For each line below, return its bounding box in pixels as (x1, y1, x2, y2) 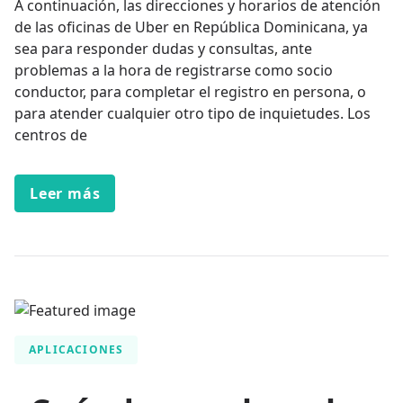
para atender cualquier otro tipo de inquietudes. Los (14, 103, 371, 124)
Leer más (30, 184, 101, 204)
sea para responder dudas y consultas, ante (14, 39, 312, 59)
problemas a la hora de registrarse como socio (14, 60, 333, 81)
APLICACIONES (29, 342, 124, 358)
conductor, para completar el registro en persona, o (14, 82, 366, 103)
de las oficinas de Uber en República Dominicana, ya (14, 17, 368, 38)
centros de (14, 125, 87, 146)
